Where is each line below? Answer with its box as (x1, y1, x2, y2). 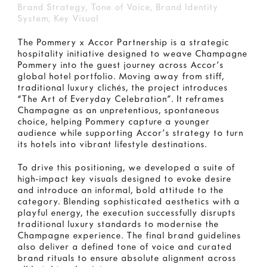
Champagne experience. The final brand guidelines (18, 231, 241, 241)
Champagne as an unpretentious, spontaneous (18, 106, 220, 116)
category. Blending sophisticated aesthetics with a (18, 197, 240, 207)
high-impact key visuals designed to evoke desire (18, 175, 232, 184)
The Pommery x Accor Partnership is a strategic (18, 38, 229, 48)
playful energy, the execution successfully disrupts (18, 209, 236, 218)
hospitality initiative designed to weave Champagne (18, 49, 248, 59)
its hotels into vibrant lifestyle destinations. (18, 140, 207, 150)
